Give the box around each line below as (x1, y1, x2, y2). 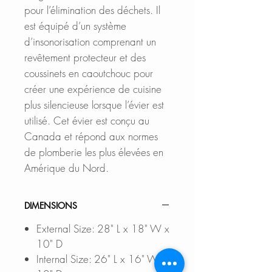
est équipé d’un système (24, 18, 126, 33)
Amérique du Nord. (24, 160, 109, 175)
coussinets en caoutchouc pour (24, 66, 153, 80)
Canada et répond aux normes (24, 129, 158, 143)
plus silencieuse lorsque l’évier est (24, 97, 164, 112)
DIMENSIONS (24, 199, 77, 211)
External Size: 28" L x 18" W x (36, 221, 169, 236)
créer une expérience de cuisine (24, 81, 161, 96)
